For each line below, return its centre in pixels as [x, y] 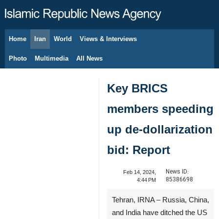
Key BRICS [137, 88]
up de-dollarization [160, 129]
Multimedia [52, 58]
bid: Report [139, 150]
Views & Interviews [108, 39]
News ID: [177, 172]
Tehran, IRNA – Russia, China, [161, 200]
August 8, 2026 [42, 44]
